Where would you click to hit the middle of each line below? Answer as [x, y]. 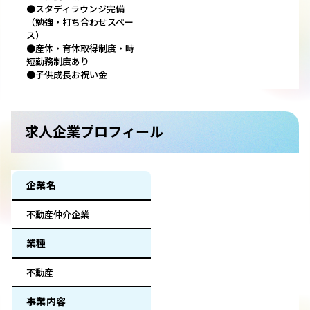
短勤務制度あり [58, 62]
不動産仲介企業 [58, 215]
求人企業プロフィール [94, 131]
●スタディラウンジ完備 [75, 9]
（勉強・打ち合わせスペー [80, 22]
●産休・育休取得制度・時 [80, 48]
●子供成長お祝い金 [67, 75]
